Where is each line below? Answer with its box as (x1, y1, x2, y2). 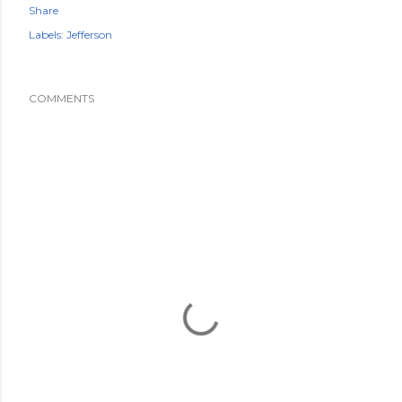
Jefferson (66, 28, 112, 41)
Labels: (29, 28, 64, 41)
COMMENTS (29, 92, 94, 105)
